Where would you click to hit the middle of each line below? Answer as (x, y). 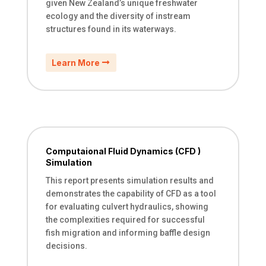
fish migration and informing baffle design (128, 233)
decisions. (66, 246)
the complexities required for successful (125, 220)
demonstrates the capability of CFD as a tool (131, 194)
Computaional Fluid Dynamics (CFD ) (123, 151)
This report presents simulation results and (129, 181)
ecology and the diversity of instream (118, 16)
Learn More (75, 62)
